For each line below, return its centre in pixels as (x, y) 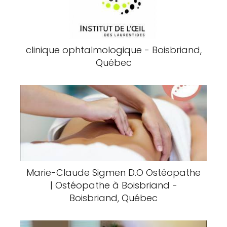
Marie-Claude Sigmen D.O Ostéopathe (113, 173)
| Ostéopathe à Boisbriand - (113, 185)
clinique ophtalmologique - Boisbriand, (113, 50)
